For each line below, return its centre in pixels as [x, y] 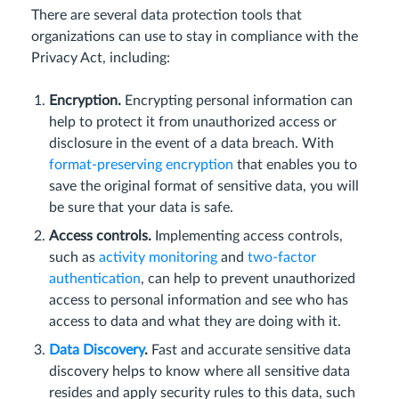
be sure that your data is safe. [141, 208]
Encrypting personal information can [237, 101]
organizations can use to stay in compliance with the [195, 37]
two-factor [282, 257]
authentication [95, 279]
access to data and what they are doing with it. [195, 322]
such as [74, 257]
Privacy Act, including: [101, 58]
